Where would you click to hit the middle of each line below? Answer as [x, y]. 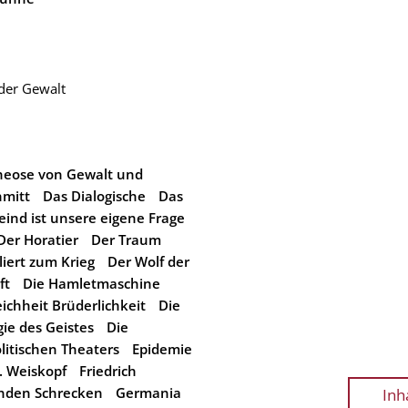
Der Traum [126, 240]
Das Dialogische [94, 196]
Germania [148, 393]
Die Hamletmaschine [92, 283]
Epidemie [162, 349]
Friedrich [108, 371]
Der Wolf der [148, 261]
